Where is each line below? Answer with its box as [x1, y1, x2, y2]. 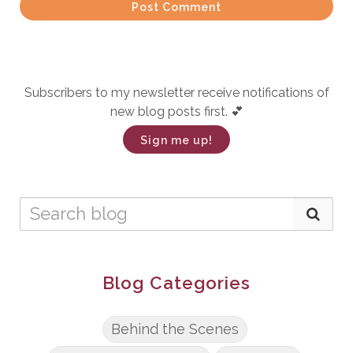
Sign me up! [140, 133, 213, 147]
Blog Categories [102, 272, 251, 293]
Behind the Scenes [111, 320, 239, 337]
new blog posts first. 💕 [110, 103, 243, 119]
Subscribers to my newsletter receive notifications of [24, 84, 329, 100]
